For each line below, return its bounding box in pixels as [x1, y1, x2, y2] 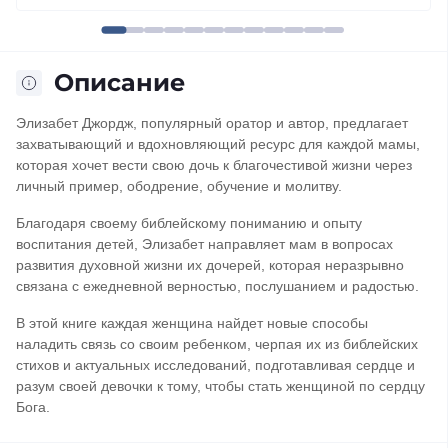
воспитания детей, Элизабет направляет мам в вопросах [16, 236, 393, 252]
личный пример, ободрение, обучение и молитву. [16, 178, 342, 194]
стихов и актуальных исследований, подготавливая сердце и [16, 357, 415, 373]
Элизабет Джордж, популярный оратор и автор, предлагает [16, 115, 408, 131]
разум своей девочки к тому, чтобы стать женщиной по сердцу [16, 378, 425, 394]
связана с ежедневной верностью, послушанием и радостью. [16, 278, 419, 294]
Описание [54, 68, 185, 97]
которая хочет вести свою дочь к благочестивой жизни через [16, 157, 412, 173]
